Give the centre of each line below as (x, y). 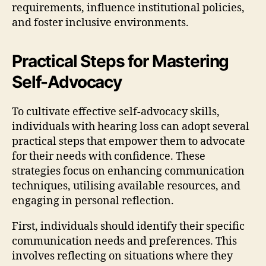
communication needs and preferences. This (124, 241)
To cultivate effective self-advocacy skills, (116, 112)
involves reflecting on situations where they (122, 256)
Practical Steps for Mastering (121, 61)
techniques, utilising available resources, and (126, 186)
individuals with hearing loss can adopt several (131, 126)
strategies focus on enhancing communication (128, 171)
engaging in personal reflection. (93, 201)
